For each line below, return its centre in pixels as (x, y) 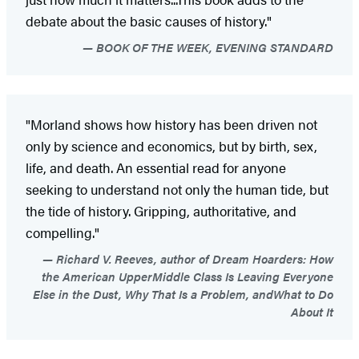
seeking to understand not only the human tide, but (177, 189)
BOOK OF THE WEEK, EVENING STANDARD (213, 46)
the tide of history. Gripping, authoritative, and (161, 210)
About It (312, 311)
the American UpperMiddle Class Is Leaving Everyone (188, 276)
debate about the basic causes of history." (149, 20)
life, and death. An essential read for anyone (156, 167)
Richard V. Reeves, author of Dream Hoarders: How (193, 258)
